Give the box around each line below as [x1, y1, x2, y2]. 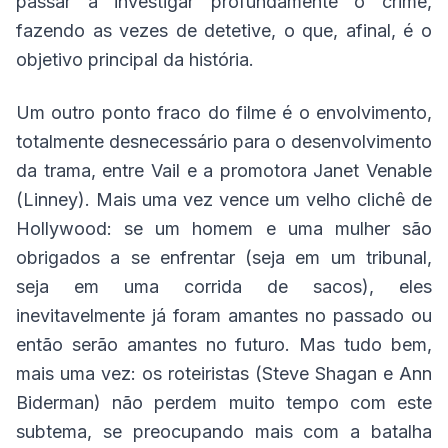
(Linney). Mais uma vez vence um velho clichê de [16, 189, 432, 210]
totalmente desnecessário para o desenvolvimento [16, 131, 432, 152]
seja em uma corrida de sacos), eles [16, 276, 432, 297]
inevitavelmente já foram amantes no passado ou [16, 305, 432, 326]
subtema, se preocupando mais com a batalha [16, 421, 432, 442]
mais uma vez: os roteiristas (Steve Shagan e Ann [16, 363, 432, 384]
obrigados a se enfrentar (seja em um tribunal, [16, 247, 432, 268]
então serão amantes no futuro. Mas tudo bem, [16, 334, 432, 355]
